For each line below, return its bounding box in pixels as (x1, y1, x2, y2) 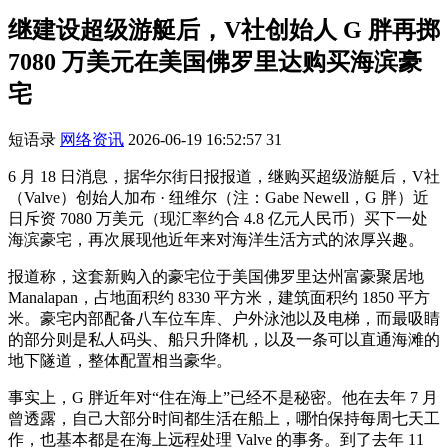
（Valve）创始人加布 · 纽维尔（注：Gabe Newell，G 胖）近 (8, 188, 429, 206)
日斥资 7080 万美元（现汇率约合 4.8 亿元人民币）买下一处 (8, 209, 428, 227)
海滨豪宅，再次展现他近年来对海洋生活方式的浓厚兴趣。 (8, 230, 424, 248)
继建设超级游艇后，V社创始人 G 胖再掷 (8, 16, 440, 43)
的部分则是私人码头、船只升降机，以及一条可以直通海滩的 (8, 330, 440, 348)
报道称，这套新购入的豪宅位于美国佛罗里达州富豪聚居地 (8, 267, 424, 285)
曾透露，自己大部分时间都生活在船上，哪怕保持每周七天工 (8, 409, 440, 427)
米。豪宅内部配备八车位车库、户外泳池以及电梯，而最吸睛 (8, 309, 440, 327)
